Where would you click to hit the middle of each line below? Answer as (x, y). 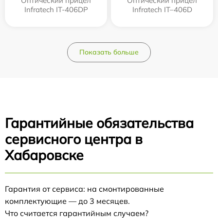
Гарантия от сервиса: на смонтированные (84, 189)
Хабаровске (44, 155)
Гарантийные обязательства (99, 123)
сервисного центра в (74, 139)
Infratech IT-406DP (56, 10)
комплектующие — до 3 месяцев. (67, 201)
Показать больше (109, 52)
